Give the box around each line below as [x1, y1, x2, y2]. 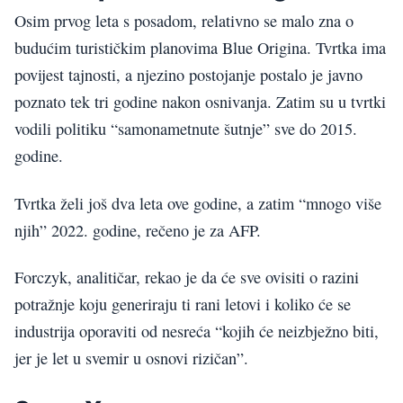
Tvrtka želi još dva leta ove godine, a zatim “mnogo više [14, 192, 381, 214]
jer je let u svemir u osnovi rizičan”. [14, 347, 248, 370]
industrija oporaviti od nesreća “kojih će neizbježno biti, [14, 320, 379, 343]
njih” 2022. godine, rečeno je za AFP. [14, 219, 261, 241]
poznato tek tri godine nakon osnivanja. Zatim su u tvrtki [14, 91, 386, 113]
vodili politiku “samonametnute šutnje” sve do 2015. [14, 118, 357, 140]
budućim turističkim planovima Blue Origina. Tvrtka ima [14, 37, 386, 59]
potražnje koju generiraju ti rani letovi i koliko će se [14, 293, 351, 316]
